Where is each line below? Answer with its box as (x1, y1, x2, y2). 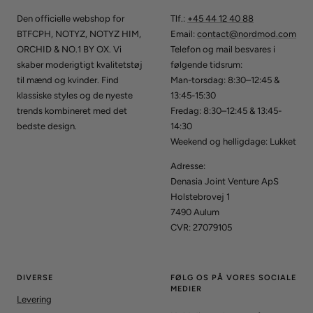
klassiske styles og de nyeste (17, 89, 133, 101)
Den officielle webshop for (17, 13, 124, 24)
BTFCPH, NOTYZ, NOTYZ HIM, (17, 28, 141, 39)
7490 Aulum (170, 206, 219, 217)
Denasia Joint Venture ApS (170, 175, 279, 187)
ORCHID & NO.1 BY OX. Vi (17, 43, 122, 54)
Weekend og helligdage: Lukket (170, 136, 296, 147)
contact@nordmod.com (197, 28, 296, 39)
